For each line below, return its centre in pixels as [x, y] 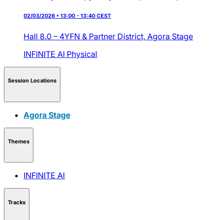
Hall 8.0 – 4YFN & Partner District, [85, 36]
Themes [19, 142]
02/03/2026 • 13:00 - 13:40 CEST [67, 16]
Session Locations [32, 81]
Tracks [17, 202]
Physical [82, 54]
